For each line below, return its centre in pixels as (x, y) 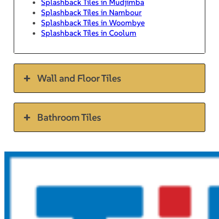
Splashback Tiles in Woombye (93, 22)
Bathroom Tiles (69, 117)
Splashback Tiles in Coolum (89, 33)
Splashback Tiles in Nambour (91, 12)
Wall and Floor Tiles (79, 78)
